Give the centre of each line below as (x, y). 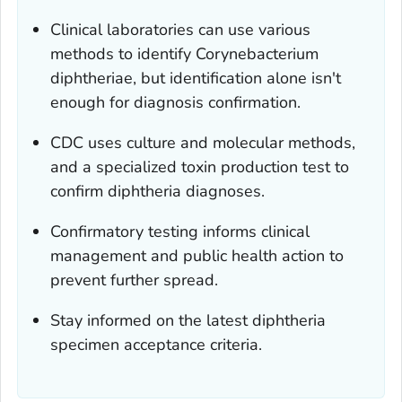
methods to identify (123, 53)
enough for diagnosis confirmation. (175, 102)
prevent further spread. (134, 280)
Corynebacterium (257, 53)
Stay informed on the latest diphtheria (188, 320)
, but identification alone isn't (237, 78)
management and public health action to (197, 255)
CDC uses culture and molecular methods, (203, 142)
